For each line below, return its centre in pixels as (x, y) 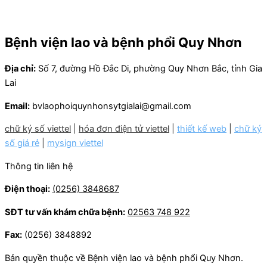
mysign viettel (75, 143)
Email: (17, 106)
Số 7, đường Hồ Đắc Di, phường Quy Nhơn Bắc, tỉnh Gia (149, 68)
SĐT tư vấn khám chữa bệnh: (65, 212)
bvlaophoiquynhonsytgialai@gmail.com (111, 106)
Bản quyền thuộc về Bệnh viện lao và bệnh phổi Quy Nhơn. (124, 258)
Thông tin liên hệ (39, 166)
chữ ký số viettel (38, 129)
